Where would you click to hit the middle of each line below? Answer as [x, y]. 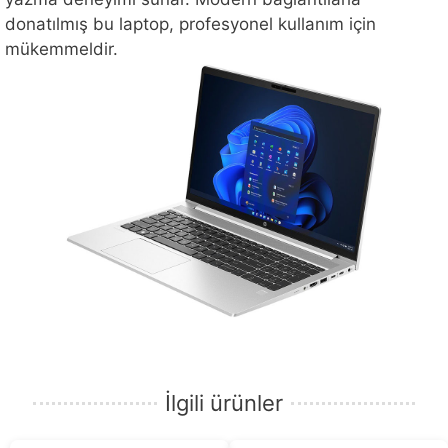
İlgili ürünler [224, 403]
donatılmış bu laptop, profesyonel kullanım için [190, 24]
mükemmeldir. [61, 49]
